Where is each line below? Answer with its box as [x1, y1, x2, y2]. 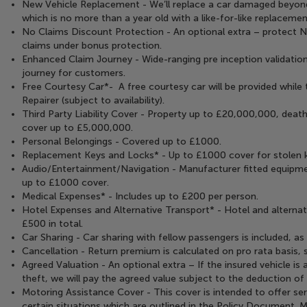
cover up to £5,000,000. [22, 122, 134, 134]
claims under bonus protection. [22, 40, 162, 51]
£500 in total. [22, 218, 84, 230]
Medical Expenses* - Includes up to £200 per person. [22, 191, 259, 202]
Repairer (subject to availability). [22, 95, 165, 106]
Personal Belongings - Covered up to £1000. [22, 136, 222, 147]
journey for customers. [22, 67, 126, 79]
